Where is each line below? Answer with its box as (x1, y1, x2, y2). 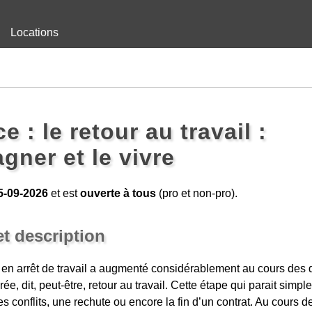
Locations (10, 26, 58, 38)
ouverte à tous (79, 187, 156, 199)
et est (47, 187, 80, 199)
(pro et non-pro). (155, 187, 237, 199)
